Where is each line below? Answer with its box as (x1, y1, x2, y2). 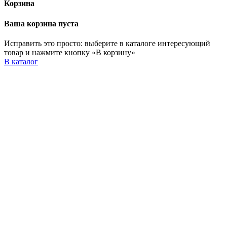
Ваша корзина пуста (4, 19, 79, 28)
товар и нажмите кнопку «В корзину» (4, 48, 135, 57)
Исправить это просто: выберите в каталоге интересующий (4, 39, 210, 48)
